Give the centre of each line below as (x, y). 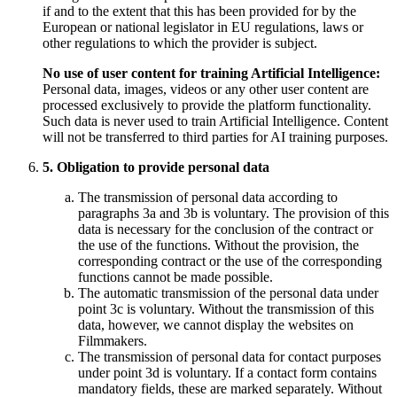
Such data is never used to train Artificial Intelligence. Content (215, 121)
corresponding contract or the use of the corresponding (230, 261)
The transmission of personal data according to (208, 198)
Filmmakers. (113, 341)
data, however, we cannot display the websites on (216, 325)
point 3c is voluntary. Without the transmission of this (226, 309)
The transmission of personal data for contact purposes (230, 357)
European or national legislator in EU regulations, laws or (203, 27)
